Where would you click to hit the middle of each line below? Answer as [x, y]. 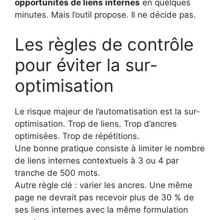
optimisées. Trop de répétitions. [77, 136]
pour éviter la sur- [86, 65]
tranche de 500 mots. [57, 173]
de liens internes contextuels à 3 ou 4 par [97, 160]
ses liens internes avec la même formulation [101, 209]
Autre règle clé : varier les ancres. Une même [104, 185]
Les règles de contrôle [104, 44]
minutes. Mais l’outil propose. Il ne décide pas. [105, 15]
